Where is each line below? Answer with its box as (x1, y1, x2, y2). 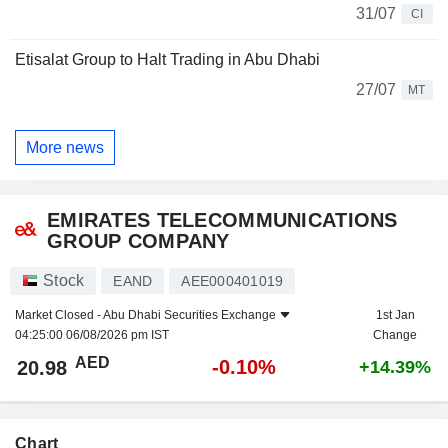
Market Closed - (15, 308, 103, 323)
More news (26, 138, 104, 156)
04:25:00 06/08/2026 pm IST (15, 328, 169, 343)
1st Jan (375, 308, 415, 323)
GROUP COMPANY (47, 230, 230, 253)
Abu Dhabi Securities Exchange (103, 308, 276, 323)
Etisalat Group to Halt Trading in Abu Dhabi (15, 51, 320, 69)
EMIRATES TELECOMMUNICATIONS (47, 209, 398, 232)
